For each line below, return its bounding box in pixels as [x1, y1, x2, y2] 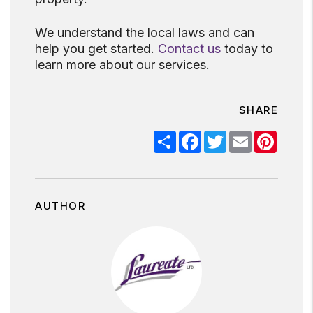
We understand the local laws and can [35, 25, 254, 41]
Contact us [158, 41, 221, 57]
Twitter [226, 129, 263, 144]
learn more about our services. [35, 57, 210, 73]
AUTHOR [35, 199, 85, 213]
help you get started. [35, 41, 158, 57]
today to [221, 41, 273, 57]
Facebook [201, 129, 254, 144]
